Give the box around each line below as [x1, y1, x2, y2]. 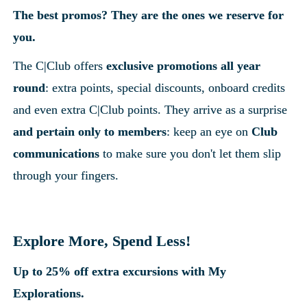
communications [13, 146, 100, 160]
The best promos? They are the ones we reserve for [13, 8, 284, 22]
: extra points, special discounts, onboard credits [45, 80, 286, 95]
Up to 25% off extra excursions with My [13, 264, 227, 278]
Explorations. [13, 286, 85, 300]
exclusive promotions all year [106, 58, 261, 73]
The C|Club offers [13, 58, 107, 73]
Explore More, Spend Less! [13, 232, 191, 249]
